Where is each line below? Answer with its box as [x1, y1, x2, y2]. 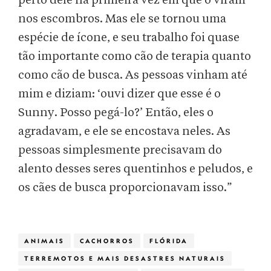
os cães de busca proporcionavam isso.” [18, 181, 232, 194]
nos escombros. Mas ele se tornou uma [18, 13, 226, 25]
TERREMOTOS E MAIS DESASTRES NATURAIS [24, 255, 226, 262]
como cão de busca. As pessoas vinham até [18, 69, 247, 82]
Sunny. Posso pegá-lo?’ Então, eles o [18, 106, 214, 119]
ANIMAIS [24, 237, 65, 244]
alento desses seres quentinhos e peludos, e [18, 163, 253, 175]
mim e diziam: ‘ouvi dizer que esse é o [18, 88, 221, 100]
